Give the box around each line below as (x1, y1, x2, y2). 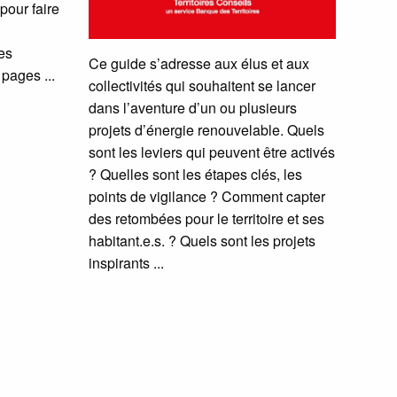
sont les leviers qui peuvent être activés (89, 141, 336, 162)
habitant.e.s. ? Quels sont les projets (89, 230, 316, 251)
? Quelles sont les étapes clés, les (89, 163, 303, 184)
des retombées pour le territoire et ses (89, 207, 325, 229)
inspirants (89, 252, 151, 273)
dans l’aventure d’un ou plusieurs (89, 97, 298, 118)
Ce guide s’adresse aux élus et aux (89, 52, 310, 74)
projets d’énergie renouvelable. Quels (89, 119, 325, 140)
